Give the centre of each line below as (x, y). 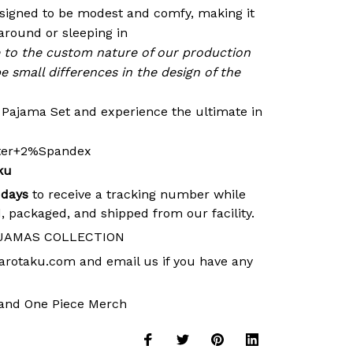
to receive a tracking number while (137, 195)
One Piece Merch (76, 304)
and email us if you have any (164, 261)
